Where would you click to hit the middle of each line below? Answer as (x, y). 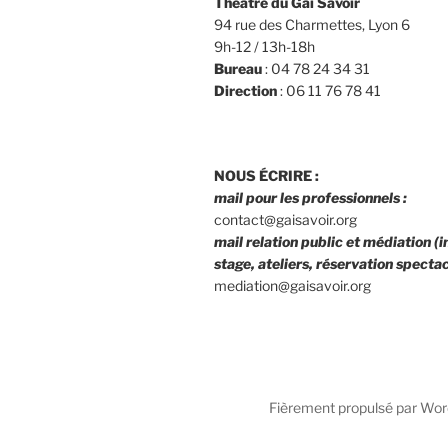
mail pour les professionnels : (310, 197)
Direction (245, 90)
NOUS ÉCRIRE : (266, 175)
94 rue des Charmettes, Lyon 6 (312, 24)
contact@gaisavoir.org (285, 219)
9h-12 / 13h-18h (264, 46)
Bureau (238, 68)
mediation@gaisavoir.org (292, 285)
